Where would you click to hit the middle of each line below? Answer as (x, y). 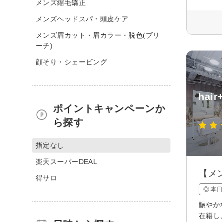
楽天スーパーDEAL (67, 161)
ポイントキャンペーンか (109, 108)
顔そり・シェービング (72, 62)
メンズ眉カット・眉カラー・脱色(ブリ (98, 35)
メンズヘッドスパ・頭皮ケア (82, 19)
